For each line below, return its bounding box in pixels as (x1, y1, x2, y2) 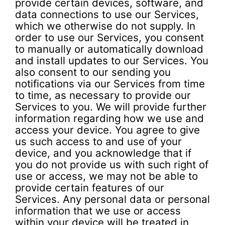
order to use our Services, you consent (15, 31, 204, 44)
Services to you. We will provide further (15, 100, 206, 113)
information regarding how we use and (15, 111, 204, 125)
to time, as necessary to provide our (15, 88, 191, 101)
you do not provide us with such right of (15, 158, 208, 171)
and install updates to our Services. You (15, 54, 208, 67)
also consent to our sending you (15, 65, 171, 78)
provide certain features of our (15, 181, 164, 194)
